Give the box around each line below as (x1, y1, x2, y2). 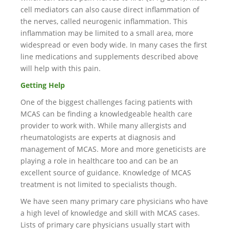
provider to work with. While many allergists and (20, 121, 187, 130)
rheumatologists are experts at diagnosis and (20, 132, 176, 142)
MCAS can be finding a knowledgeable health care (20, 109, 192, 119)
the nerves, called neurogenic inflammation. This (20, 16, 188, 26)
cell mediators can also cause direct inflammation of (20, 5, 199, 14)
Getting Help (20, 80, 65, 90)
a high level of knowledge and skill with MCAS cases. (20, 208, 200, 218)
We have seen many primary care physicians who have (20, 196, 208, 206)
